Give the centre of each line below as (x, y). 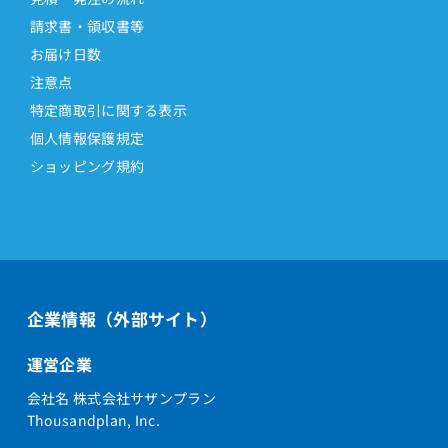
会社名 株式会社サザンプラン (121, 397)
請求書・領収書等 (87, 25)
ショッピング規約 (87, 165)
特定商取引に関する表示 (108, 109)
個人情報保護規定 (87, 137)
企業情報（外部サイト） (121, 318)
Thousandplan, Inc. (93, 419)
